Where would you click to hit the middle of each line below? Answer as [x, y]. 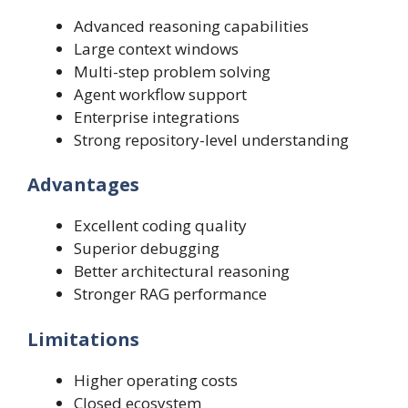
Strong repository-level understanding [211, 139]
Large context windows [156, 48]
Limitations [83, 339]
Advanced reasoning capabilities [191, 25]
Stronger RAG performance [170, 294]
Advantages [83, 185]
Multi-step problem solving [172, 71]
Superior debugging [147, 249]
